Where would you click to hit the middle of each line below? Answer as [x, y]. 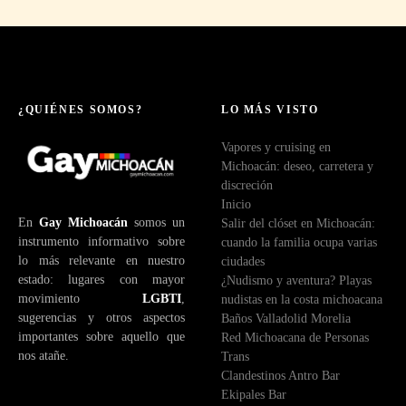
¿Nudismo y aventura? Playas [296, 280]
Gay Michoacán [80, 222]
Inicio [236, 203]
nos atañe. [43, 356]
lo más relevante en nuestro [101, 261]
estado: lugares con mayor [101, 280]
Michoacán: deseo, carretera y [297, 165]
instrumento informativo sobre [101, 242]
